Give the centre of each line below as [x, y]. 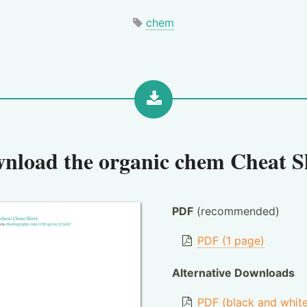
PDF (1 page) [231, 241]
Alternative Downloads [233, 273]
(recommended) [236, 211]
